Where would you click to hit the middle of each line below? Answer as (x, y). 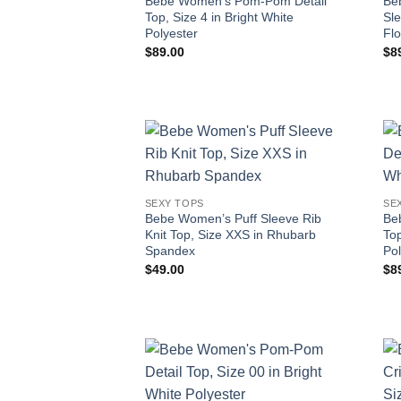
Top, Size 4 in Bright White (219, 17)
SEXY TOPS (174, 203)
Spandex (170, 251)
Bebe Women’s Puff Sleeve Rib (233, 219)
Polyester (171, 34)
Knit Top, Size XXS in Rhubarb (230, 235)
